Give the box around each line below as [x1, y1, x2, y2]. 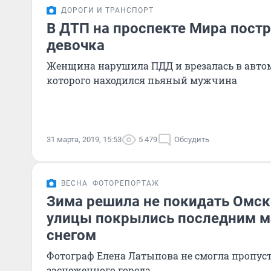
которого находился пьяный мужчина [47, 74, 237, 87]
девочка [47, 37, 105, 54]
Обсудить [174, 135, 209, 144]
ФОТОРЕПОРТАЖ [93, 179, 159, 188]
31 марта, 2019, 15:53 [47, 135, 122, 144]
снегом [47, 227, 96, 244]
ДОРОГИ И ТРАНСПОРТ [61, 6, 154, 15]
